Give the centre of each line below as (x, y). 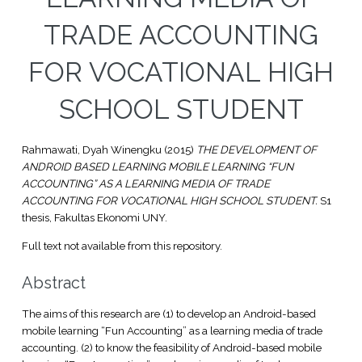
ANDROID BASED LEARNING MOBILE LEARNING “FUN (157, 167)
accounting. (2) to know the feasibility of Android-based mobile (171, 347)
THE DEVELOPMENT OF (256, 150)
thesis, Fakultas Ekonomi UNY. (94, 218)
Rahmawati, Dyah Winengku (91, 150)
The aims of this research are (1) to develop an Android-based (168, 313)
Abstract (53, 282)
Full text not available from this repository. (122, 245)
